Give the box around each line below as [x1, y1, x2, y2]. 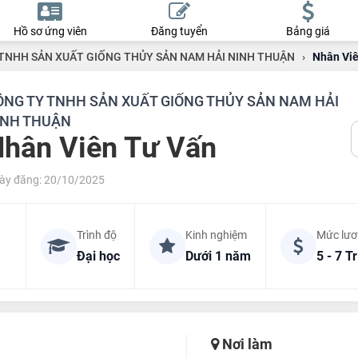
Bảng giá [285, 25, 330, 38]
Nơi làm [218, 336, 272, 352]
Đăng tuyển [150, 25, 208, 38]
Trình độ [76, 229, 117, 241]
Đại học [76, 249, 120, 264]
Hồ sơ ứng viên [13, 25, 87, 38]
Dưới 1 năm [185, 249, 251, 264]
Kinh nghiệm [185, 229, 247, 241]
